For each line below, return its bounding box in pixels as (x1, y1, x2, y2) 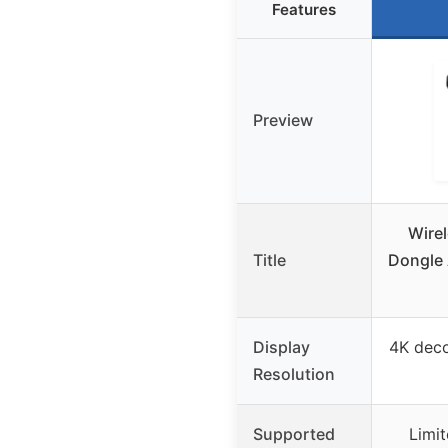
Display (253, 336, 310, 357)
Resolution (253, 363, 335, 384)
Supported (253, 423, 335, 444)
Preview (253, 109, 313, 130)
